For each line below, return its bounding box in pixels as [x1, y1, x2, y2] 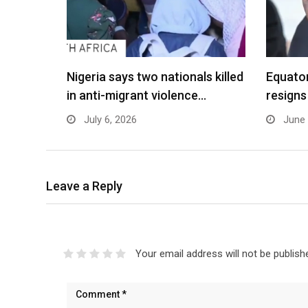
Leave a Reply [46, 179, 122, 193]
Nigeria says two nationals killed [67, 69, 243, 84]
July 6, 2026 [81, 113, 137, 126]
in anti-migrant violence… [67, 88, 206, 102]
